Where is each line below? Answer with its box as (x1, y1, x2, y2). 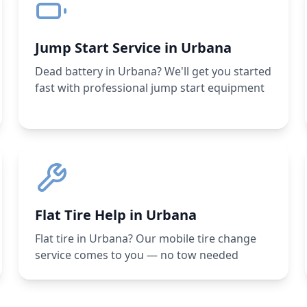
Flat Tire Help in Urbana (34, 206, 197, 224)
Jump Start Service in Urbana (34, 38, 232, 57)
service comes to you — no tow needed (34, 247, 238, 262)
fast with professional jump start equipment (34, 80, 265, 95)
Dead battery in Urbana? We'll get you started (34, 64, 271, 79)
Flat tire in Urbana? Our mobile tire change (34, 231, 256, 246)
